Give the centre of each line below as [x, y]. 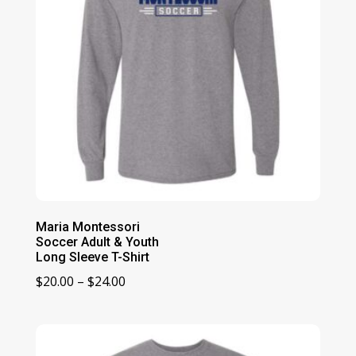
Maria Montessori [87, 226]
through [149, 342]
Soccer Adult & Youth [97, 242]
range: [143, 301]
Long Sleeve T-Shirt [92, 257]
